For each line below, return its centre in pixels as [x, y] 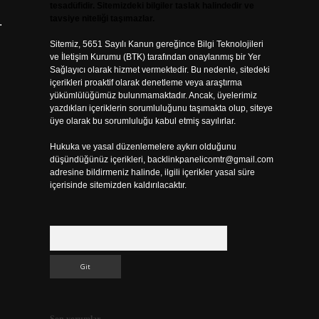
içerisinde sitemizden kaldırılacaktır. [118, 185]
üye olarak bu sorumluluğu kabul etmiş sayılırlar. [142, 121]
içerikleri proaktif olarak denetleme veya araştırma [146, 83]
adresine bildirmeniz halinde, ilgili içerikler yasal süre [152, 172]
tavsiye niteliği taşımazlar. [102, 19]
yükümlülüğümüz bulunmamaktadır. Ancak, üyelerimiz [153, 95]
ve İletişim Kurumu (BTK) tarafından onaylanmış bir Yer [155, 57]
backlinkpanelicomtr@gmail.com [210, 159]
